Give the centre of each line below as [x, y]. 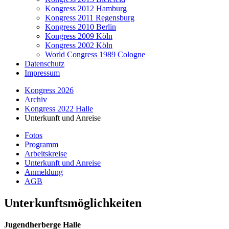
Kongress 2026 [49, 90]
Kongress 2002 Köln [79, 45]
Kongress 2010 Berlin [81, 27]
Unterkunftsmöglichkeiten [73, 203]
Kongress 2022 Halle [59, 109]
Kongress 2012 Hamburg [86, 8]
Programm [41, 144]
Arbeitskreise [46, 154]
